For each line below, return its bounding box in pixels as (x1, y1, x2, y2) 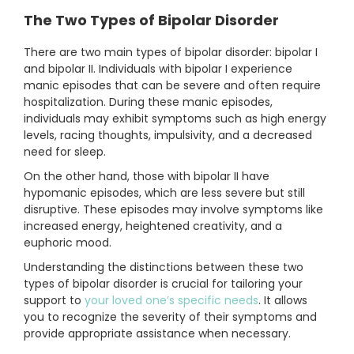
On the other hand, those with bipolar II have (24, 168, 269, 185)
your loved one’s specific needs (85, 292, 258, 309)
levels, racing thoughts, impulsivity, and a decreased (24, 127, 312, 144)
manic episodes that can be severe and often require (24, 77, 321, 94)
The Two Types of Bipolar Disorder (24, 10, 279, 31)
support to (24, 292, 85, 309)
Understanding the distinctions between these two (24, 259, 303, 276)
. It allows (258, 292, 307, 309)
